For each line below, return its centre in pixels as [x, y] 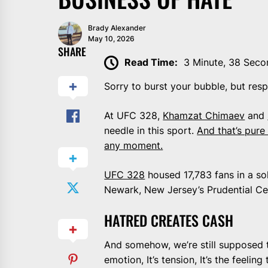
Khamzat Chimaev [204, 116]
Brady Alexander [117, 28]
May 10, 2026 [111, 38]
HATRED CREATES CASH [169, 220]
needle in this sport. [151, 131]
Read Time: [151, 62]
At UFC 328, [134, 116]
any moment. [134, 146]
